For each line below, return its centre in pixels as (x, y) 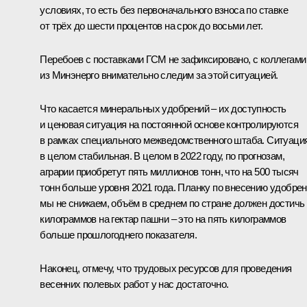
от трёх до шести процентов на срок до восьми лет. (151, 25)
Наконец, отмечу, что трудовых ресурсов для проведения (166, 268)
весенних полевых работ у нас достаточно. (134, 284)
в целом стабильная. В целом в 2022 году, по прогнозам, (162, 156)
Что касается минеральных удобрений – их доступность (163, 108)
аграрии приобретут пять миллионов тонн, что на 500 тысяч (169, 171)
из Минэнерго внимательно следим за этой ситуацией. (159, 75)
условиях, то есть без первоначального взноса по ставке (164, 10)
